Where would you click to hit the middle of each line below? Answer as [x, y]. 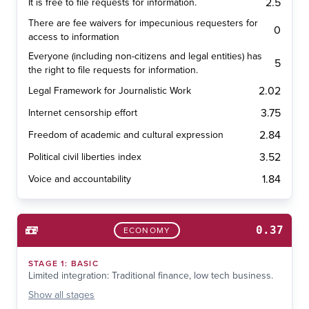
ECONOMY [147, 231]
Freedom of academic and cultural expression [126, 135]
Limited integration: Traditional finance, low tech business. [151, 276]
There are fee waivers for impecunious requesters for [143, 23]
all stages [74, 295]
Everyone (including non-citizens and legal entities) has [145, 57]
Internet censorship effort [83, 113]
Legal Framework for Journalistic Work [110, 91]
